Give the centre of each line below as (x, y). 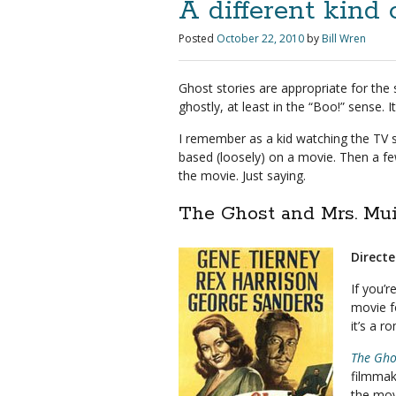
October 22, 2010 (260, 38)
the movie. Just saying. (242, 175)
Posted (196, 38)
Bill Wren (344, 38)
